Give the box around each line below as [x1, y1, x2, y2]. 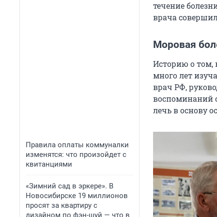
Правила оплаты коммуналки [26, 140, 129, 149]
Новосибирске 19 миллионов [26, 191, 128, 200]
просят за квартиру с [26, 201, 97, 210]
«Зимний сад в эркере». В [26, 182, 113, 190]
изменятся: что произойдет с [26, 150, 126, 159]
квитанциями [26, 160, 72, 169]
